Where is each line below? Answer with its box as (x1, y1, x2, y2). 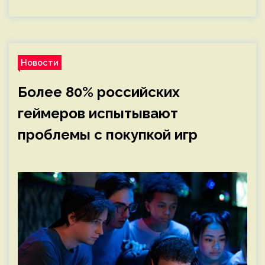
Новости (21, 57, 59, 67)
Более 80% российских (18, 83, 180, 101)
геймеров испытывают (18, 105, 178, 122)
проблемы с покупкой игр (18, 126, 198, 143)
